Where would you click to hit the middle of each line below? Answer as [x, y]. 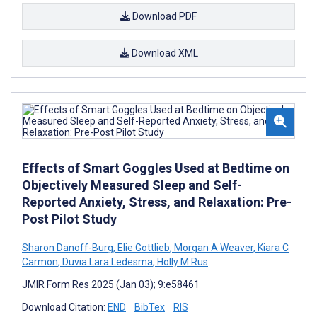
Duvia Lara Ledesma [106, 261]
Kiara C [272, 247]
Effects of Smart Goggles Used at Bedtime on [156, 168]
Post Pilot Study [69, 219]
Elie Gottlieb [143, 247]
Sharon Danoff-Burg [68, 247]
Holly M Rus [181, 261]
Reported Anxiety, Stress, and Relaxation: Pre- [157, 202]
